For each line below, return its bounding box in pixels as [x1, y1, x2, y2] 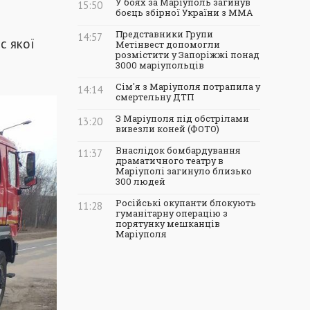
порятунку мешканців [116, 218, 220, 229]
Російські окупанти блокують [116, 197, 256, 208]
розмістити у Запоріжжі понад [116, 49, 259, 60]
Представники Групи [116, 28, 213, 39]
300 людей [116, 176, 165, 187]
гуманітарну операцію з [116, 208, 228, 219]
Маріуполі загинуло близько [116, 165, 252, 176]
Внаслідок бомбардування [116, 145, 241, 156]
